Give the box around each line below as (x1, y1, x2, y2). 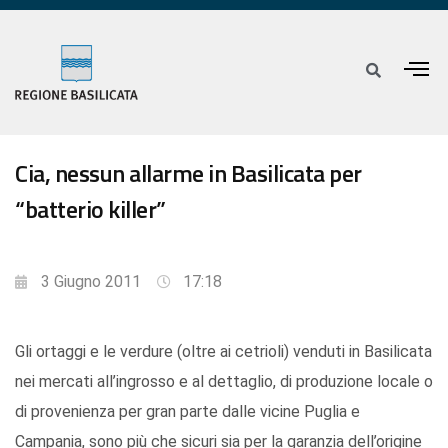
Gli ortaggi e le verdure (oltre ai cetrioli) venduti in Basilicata (15, 342, 432, 362)
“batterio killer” (15, 191, 166, 228)
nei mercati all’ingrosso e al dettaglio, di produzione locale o (15, 372, 433, 392)
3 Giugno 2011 (41, 272, 141, 292)
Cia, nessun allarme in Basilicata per (15, 155, 362, 192)
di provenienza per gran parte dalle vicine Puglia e (15, 402, 360, 422)
